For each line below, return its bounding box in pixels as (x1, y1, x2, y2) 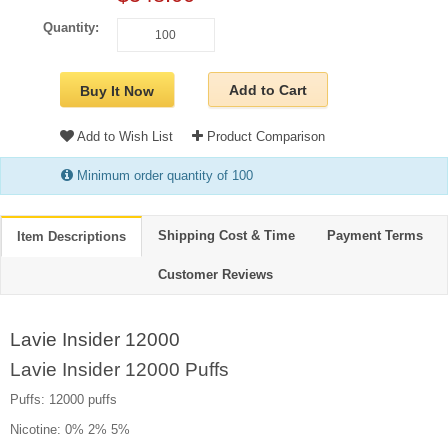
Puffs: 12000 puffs (10, 392, 117, 407)
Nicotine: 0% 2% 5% (10, 422, 130, 437)
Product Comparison (203, 129, 325, 144)
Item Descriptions (17, 229, 126, 244)
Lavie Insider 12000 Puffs (10, 359, 229, 380)
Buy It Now (80, 83, 154, 99)
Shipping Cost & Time (158, 228, 295, 243)
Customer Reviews (158, 267, 273, 282)
